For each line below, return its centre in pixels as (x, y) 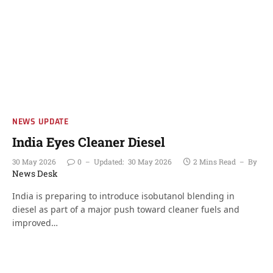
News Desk (35, 173)
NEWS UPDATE (41, 121)
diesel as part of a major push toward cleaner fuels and (126, 209)
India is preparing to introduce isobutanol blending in (123, 196)
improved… (35, 223)
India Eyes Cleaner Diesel (89, 142)
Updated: (109, 161)
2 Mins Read (214, 161)
